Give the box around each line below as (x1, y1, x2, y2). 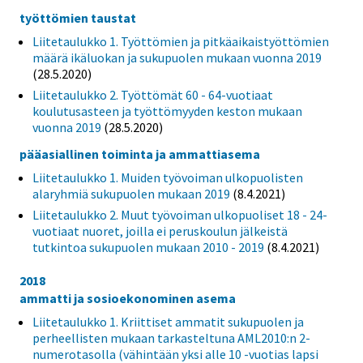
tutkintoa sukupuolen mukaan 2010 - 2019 (32, 239, 264, 256)
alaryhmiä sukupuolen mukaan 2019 (32, 186, 230, 203)
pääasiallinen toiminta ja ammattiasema (19, 146, 260, 163)
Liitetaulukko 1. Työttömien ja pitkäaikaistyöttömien (32, 32, 329, 49)
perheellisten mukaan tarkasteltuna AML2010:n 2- (32, 330, 310, 347)
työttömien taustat (19, 9, 136, 26)
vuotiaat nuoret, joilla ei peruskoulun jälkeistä (32, 223, 288, 240)
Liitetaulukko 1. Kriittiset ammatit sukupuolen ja (32, 314, 304, 331)
